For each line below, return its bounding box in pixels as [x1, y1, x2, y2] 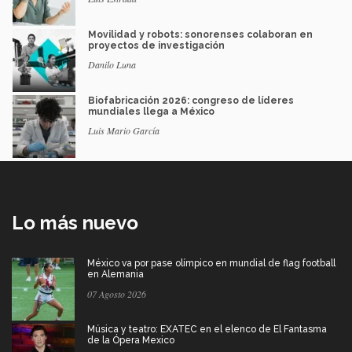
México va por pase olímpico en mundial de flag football [87, 258, 335, 269]
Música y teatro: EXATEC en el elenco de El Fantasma [87, 324, 327, 335]
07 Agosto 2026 [87, 288, 146, 301]
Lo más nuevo [12, 211, 138, 235]
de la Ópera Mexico [87, 335, 174, 346]
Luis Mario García [88, 124, 159, 137]
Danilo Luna [88, 58, 136, 71]
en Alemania [87, 269, 144, 280]
